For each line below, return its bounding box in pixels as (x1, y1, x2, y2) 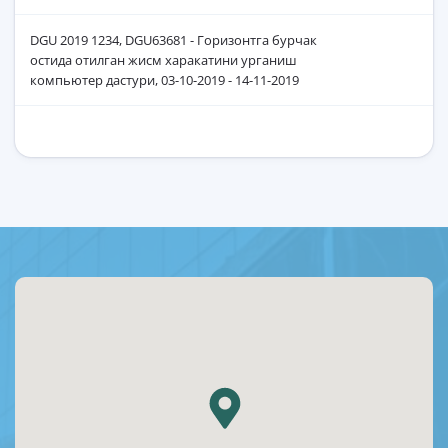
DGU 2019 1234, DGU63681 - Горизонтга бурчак (30, 31, 317, 50)
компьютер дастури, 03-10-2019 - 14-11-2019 (30, 71, 299, 90)
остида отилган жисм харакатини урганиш (30, 51, 297, 70)
